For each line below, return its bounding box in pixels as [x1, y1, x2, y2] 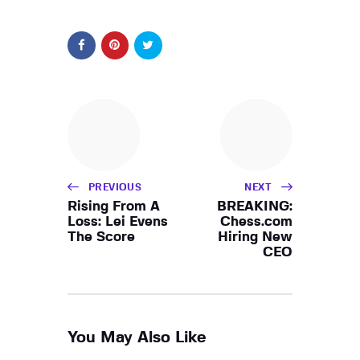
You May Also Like [67, 329, 207, 346]
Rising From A [67, 198, 160, 213]
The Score [67, 229, 135, 243]
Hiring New [218, 229, 292, 243]
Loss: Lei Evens [67, 214, 168, 228]
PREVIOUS [88, 182, 142, 192]
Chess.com [220, 214, 292, 228]
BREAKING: [217, 198, 292, 213]
